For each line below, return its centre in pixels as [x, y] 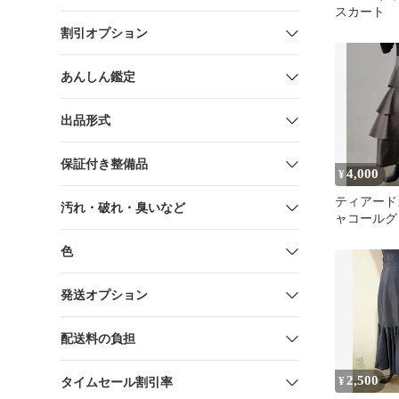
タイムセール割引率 [117, 382]
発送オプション [104, 295]
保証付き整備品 [104, 164]
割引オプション [104, 33]
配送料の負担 [98, 338]
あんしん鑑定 [98, 77]
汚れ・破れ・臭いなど [123, 208]
